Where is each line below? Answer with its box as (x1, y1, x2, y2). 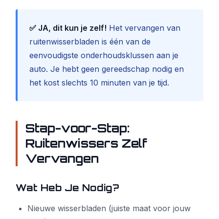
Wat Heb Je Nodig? (16, 182, 119, 194)
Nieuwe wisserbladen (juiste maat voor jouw (27, 203, 191, 213)
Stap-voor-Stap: (25, 121, 130, 135)
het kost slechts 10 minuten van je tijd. (29, 78, 169, 88)
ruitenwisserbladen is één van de (29, 37, 151, 46)
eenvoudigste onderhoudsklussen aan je (29, 50, 178, 60)
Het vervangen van (107, 23, 180, 33)
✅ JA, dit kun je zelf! (29, 23, 107, 33)
